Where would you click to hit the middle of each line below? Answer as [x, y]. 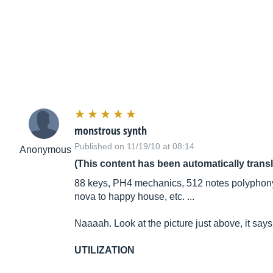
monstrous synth [111, 131]
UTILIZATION [105, 250]
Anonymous [45, 150]
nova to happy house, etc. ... [134, 197]
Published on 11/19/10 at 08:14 [134, 147]
